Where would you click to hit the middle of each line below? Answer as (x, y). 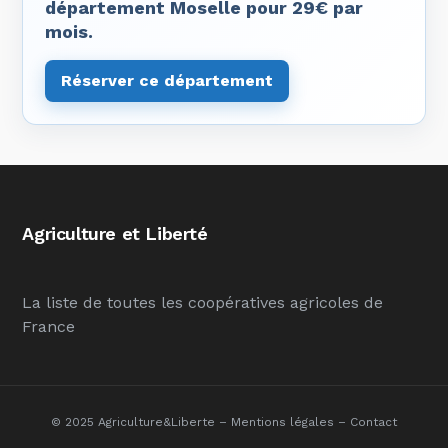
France (49, 326)
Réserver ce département (167, 80)
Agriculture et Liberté (115, 233)
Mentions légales (282, 422)
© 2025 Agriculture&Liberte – (141, 422)
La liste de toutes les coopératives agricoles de (203, 302)
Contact (373, 422)
